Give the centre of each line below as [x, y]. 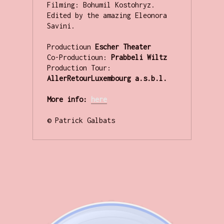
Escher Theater [121, 47]
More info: [67, 99]
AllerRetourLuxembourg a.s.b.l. [107, 78]
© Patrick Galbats [81, 120]
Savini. [61, 26]
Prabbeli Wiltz [141, 57]
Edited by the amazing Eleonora [107, 15]
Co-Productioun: [79, 57]
